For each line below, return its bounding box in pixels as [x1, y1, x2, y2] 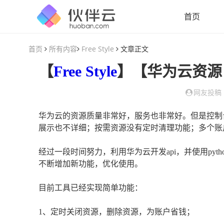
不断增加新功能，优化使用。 [38, 159, 142, 168]
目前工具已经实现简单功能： [38, 183, 142, 192]
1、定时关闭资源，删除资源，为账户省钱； [38, 207, 194, 216]
